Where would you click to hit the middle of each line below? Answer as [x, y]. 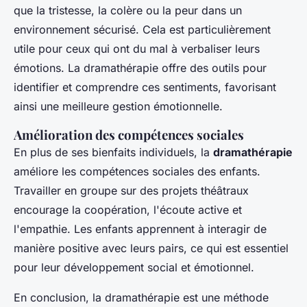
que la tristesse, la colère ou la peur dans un [128, 11]
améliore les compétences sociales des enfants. [137, 172]
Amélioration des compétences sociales [129, 135]
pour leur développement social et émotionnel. [134, 268]
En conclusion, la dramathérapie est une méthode [141, 298]
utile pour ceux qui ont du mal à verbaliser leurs [137, 49]
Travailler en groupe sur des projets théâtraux [131, 191]
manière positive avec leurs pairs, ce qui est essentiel [151, 248]
